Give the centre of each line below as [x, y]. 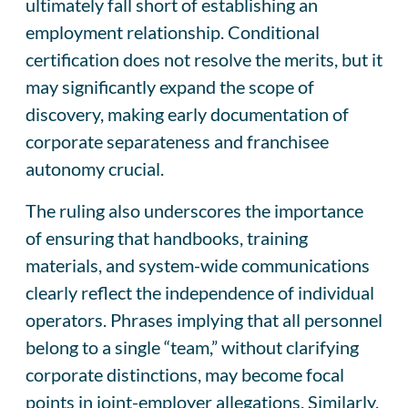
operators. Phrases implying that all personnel [204, 319]
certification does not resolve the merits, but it [204, 59]
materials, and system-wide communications [198, 265]
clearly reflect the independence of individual [200, 292]
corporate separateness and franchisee [177, 141]
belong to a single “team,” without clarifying [192, 347]
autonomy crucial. [95, 168]
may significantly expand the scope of [170, 86]
